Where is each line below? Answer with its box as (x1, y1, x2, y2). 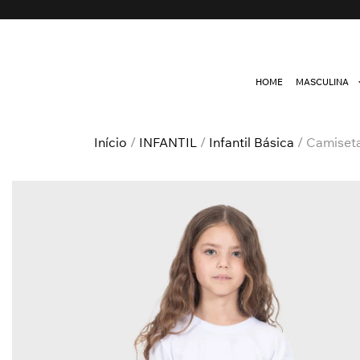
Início (93, 134, 127, 150)
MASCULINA (295, 76, 349, 88)
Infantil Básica (208, 134, 294, 150)
